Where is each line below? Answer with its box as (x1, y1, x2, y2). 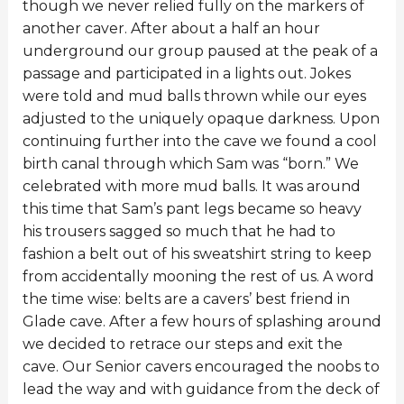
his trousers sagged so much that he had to (22, 222, 335, 240)
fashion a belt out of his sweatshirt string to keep (22, 244, 372, 262)
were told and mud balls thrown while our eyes (22, 87, 366, 105)
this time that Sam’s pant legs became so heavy (22, 199, 362, 217)
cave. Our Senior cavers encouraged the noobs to (22, 357, 380, 375)
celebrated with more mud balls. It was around (22, 177, 361, 195)
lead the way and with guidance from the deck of (22, 380, 380, 398)
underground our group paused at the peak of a (22, 41, 378, 60)
